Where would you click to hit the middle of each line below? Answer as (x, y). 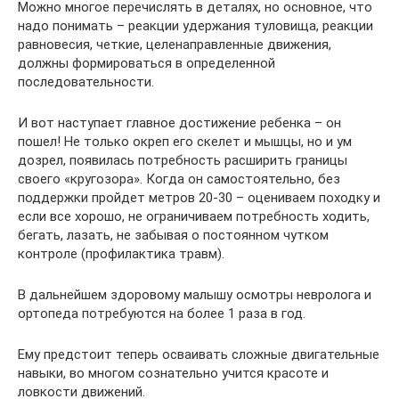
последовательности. (86, 81)
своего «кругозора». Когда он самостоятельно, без (179, 179)
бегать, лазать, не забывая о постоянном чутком (173, 235)
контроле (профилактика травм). (121, 253)
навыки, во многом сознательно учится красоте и (173, 373)
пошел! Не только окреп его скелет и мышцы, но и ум (185, 141)
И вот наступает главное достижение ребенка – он (179, 122)
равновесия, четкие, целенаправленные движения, (175, 44)
